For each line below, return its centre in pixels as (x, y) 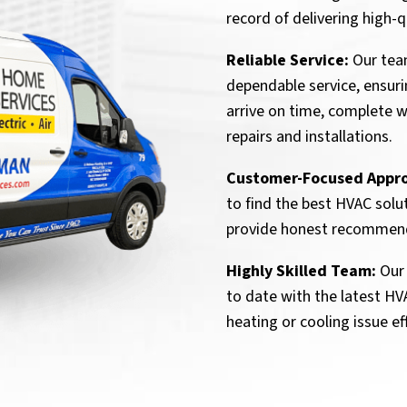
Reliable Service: (288, 60)
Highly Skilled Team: (301, 271)
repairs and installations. (309, 136)
